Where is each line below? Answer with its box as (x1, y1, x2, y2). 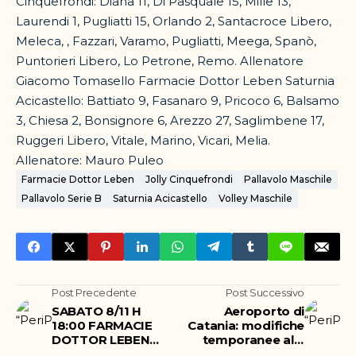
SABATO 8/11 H (52, 304, 142, 319)
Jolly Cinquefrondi (145, 173, 233, 185)
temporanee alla (202, 332, 304, 347)
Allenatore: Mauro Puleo (16, 153, 164, 168)
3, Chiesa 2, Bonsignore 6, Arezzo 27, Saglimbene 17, (16, 113, 324, 128)
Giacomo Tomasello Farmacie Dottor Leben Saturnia (16, 73, 335, 88)
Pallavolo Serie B (21, 192, 102, 204)
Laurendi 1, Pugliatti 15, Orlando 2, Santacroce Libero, (16, 14, 331, 29)
